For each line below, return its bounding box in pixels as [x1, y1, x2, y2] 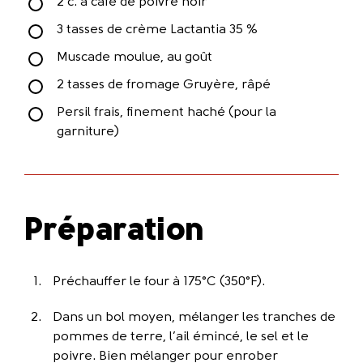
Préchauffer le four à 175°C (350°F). [53, 275, 265, 288]
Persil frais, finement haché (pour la [57, 106, 276, 119]
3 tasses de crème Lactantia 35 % [57, 23, 258, 36]
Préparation [24, 216, 205, 248]
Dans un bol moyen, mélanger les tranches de [53, 311, 335, 324]
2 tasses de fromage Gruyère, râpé [57, 79, 271, 92]
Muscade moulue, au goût [57, 51, 212, 64]
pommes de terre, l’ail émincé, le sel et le [53, 331, 309, 344]
